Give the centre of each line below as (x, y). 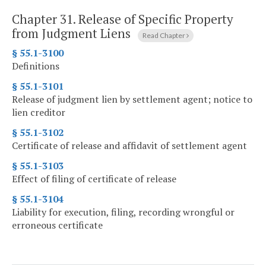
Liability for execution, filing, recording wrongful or (123, 212)
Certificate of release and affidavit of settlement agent (129, 146)
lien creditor (39, 113)
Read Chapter (164, 35)
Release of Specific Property (156, 19)
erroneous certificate (57, 225)
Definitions (36, 66)
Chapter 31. (45, 19)
